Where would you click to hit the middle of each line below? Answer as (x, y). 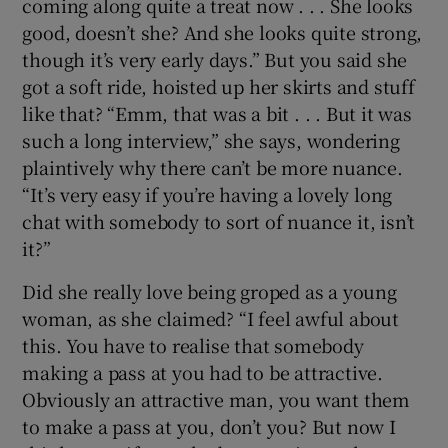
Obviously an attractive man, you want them (216, 398)
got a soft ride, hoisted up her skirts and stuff (218, 85)
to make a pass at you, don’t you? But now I (209, 425)
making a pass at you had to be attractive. (203, 371)
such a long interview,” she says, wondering (211, 139)
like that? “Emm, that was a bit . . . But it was (217, 112)
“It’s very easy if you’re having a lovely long (207, 193)
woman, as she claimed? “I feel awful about (211, 317)
